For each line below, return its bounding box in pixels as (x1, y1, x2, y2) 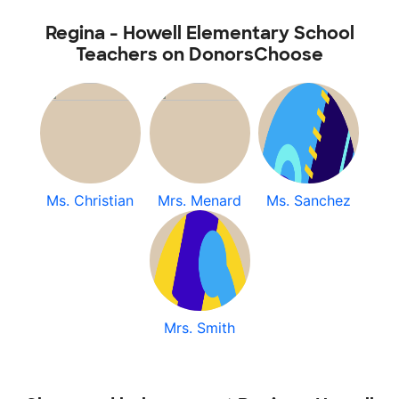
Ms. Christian (46, 191, 134, 209)
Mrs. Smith (164, 319, 235, 337)
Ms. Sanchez (266, 191, 352, 209)
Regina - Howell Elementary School (45, 21, 354, 45)
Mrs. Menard (158, 191, 241, 209)
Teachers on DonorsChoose (76, 43, 323, 66)
